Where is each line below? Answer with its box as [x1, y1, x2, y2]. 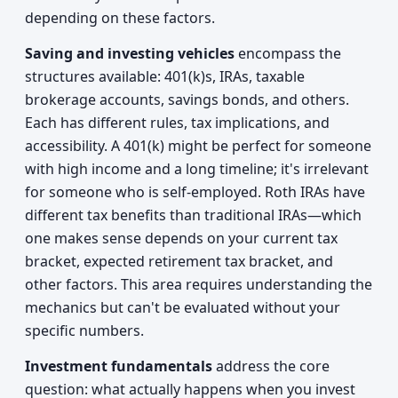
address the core [212, 356, 330, 376]
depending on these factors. [25, 8, 215, 28]
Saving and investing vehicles [25, 44, 235, 63]
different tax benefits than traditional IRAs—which [25, 205, 362, 225]
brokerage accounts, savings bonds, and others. [25, 90, 349, 109]
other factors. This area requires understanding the [25, 275, 372, 294]
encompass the [235, 44, 341, 63]
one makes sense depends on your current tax [25, 228, 338, 248]
